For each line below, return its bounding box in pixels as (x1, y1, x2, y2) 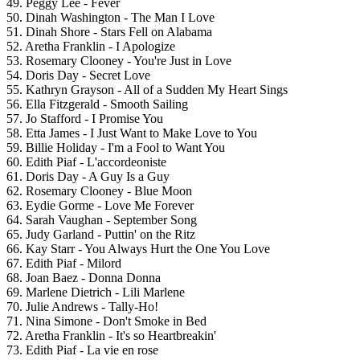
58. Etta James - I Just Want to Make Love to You (6, 126, 257, 141)
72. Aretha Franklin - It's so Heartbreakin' (6, 329, 216, 343)
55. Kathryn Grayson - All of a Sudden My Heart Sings (6, 83, 288, 97)
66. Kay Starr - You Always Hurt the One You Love (6, 242, 270, 256)
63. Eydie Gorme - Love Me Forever (6, 198, 194, 213)
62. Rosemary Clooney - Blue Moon (6, 184, 192, 198)
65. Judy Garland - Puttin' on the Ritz (6, 227, 195, 242)
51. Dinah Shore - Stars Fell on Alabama (6, 25, 212, 39)
